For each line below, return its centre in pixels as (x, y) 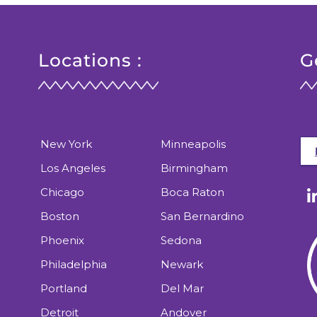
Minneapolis (193, 144)
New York (66, 144)
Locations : (90, 60)
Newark (181, 265)
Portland (63, 289)
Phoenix (62, 241)
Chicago (62, 192)
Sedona (181, 241)
